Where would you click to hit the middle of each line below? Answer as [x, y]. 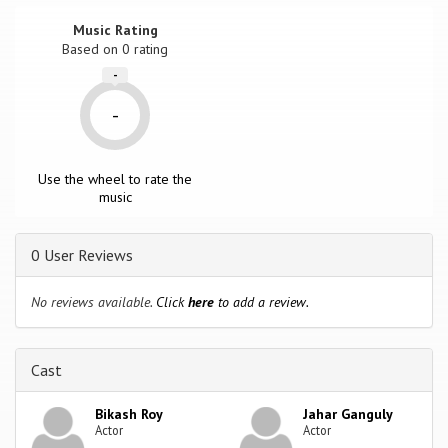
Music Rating [115, 29]
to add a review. [261, 301]
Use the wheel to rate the [115, 178]
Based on [92, 48]
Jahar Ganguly [348, 413]
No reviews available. [93, 301]
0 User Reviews [82, 254]
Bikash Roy [129, 413]
